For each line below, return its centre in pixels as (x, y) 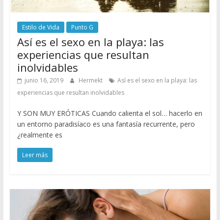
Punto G (82, 27)
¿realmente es (40, 135)
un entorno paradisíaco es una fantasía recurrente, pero (106, 124)
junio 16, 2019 (44, 80)
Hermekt (91, 80)
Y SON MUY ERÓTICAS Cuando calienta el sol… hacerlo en (110, 113)
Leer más (35, 155)
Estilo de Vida (41, 27)
